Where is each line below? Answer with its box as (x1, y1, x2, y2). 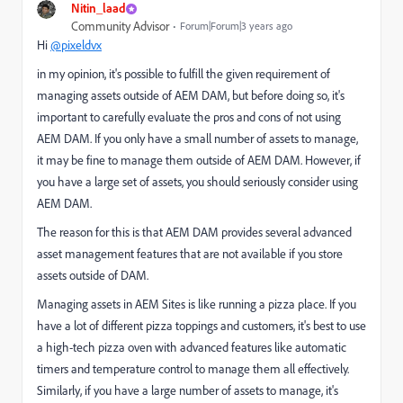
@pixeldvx (50, 37, 102, 53)
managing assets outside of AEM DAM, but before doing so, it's (37, 87, 345, 103)
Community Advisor (71, 18, 169, 34)
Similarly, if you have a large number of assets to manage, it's (37, 382, 338, 399)
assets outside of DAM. (37, 267, 148, 283)
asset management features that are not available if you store (37, 246, 343, 262)
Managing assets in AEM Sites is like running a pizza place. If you (37, 296, 356, 312)
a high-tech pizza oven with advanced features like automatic (37, 339, 346, 355)
